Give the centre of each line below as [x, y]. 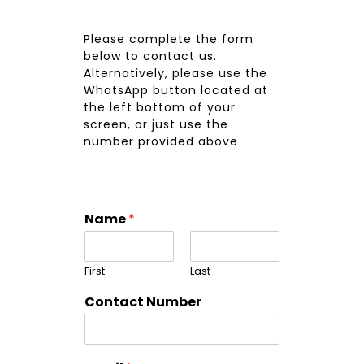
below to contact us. [151, 56]
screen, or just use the [156, 124]
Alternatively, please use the [176, 73]
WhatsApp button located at [176, 90]
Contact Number [143, 302]
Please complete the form [169, 39]
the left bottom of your [160, 107]
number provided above [161, 141]
